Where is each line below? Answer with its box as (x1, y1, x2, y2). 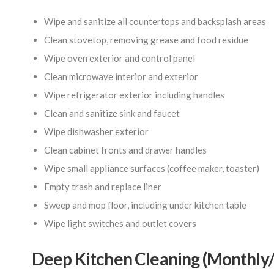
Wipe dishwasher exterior (44, 126, 149, 137)
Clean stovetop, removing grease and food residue (44, 34, 248, 45)
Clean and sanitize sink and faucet (44, 108, 180, 119)
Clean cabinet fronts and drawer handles (44, 144, 207, 155)
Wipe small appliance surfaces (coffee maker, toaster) (44, 163, 259, 174)
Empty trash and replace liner (44, 181, 161, 192)
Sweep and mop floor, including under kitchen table (44, 199, 246, 210)
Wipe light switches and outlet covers (44, 218, 196, 229)
